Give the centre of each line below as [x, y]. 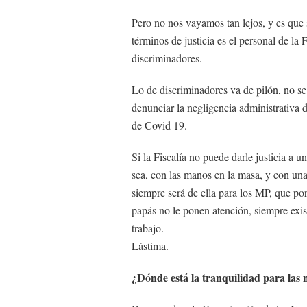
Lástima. [150, 246]
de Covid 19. [159, 125]
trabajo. [148, 228]
